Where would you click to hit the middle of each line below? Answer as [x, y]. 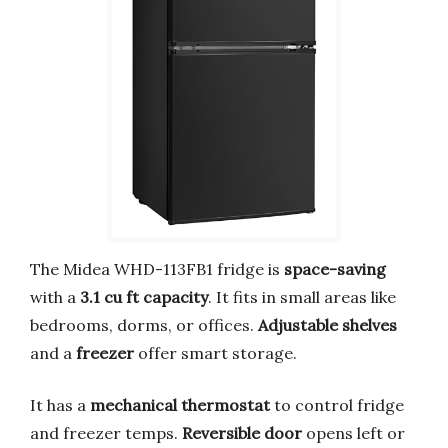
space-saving [335, 268]
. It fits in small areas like [302, 296]
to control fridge [337, 404]
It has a [60, 404]
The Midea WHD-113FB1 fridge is [157, 268]
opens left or [353, 432]
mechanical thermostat [180, 404]
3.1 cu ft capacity [144, 296]
